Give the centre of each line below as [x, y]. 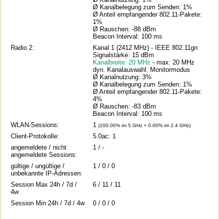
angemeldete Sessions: [44, 154]
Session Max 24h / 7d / [44, 184]
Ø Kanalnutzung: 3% [122, 77]
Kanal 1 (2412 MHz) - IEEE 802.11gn [145, 47]
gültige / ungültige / [38, 166]
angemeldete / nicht [39, 147]
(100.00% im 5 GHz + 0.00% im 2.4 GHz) [145, 125]
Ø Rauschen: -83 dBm [125, 106]
